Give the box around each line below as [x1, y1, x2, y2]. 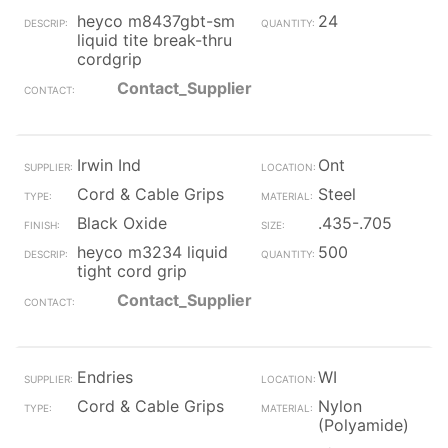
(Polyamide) [317, 415, 409, 435]
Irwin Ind [77, 155, 141, 175]
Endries [77, 367, 133, 387]
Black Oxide [77, 213, 167, 233]
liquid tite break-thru [77, 30, 232, 50]
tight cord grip [77, 261, 187, 281]
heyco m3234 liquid [77, 242, 228, 262]
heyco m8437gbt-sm [77, 11, 235, 31]
